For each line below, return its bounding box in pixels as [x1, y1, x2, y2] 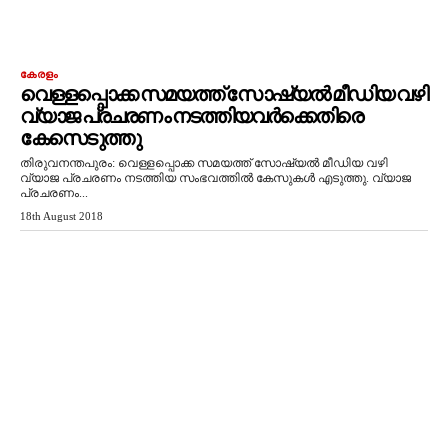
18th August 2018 [20, 210, 103, 222]
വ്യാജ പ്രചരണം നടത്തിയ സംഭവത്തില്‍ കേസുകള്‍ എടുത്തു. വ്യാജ [20, 171, 411, 185]
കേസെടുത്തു [20, 127, 140, 149]
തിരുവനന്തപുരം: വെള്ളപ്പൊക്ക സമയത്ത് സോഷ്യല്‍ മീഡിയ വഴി [20, 156, 388, 170]
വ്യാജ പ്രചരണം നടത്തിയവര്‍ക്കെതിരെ [20, 105, 362, 127]
